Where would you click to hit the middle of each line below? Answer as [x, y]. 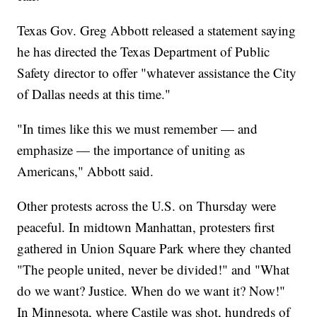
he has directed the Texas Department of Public [144, 52]
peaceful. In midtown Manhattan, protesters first [146, 227]
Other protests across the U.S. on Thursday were [147, 206]
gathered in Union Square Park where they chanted [155, 248]
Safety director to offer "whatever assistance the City [157, 73]
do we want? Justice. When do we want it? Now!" [151, 291]
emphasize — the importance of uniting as [131, 150]
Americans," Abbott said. [86, 171]
